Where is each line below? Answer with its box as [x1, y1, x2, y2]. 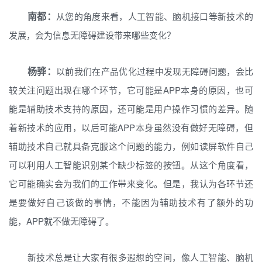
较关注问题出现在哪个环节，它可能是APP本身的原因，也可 [9, 84, 253, 96]
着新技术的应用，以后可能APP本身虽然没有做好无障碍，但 [9, 121, 253, 133]
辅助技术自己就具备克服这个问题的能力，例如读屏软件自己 [9, 140, 253, 152]
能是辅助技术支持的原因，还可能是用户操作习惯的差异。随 [9, 102, 253, 115]
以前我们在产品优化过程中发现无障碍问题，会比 [56, 65, 253, 77]
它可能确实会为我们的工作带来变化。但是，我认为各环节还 [9, 177, 253, 189]
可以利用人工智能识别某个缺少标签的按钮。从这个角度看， [9, 158, 253, 171]
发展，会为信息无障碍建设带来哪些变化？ [9, 29, 175, 41]
